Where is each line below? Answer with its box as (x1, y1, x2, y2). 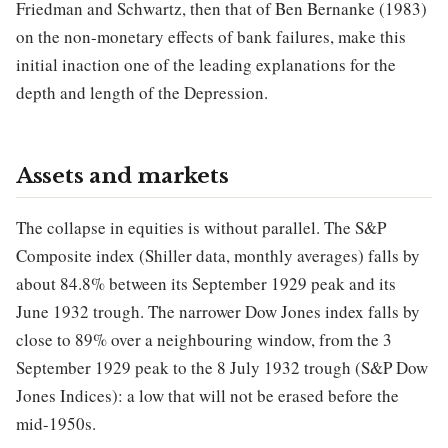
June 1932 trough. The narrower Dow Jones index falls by (16, 300, 420, 324)
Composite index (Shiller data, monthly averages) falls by (16, 244, 420, 268)
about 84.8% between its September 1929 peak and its (16, 272, 396, 296)
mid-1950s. (16, 412, 96, 436)
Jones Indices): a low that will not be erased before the (16, 384, 399, 408)
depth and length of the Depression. (16, 81, 268, 105)
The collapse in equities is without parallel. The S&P (16, 216, 386, 240)
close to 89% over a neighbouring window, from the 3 (16, 328, 392, 352)
